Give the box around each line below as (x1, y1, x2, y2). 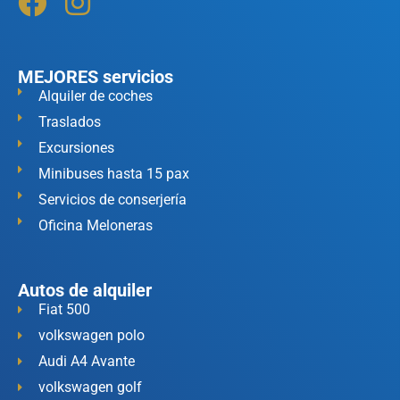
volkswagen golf (37, 378, 142, 396)
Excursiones (37, 138, 114, 156)
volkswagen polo (37, 326, 145, 344)
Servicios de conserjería (37, 190, 187, 208)
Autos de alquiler (18, 279, 152, 301)
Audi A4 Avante (37, 352, 135, 370)
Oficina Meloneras (37, 216, 153, 234)
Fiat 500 (37, 300, 90, 318)
